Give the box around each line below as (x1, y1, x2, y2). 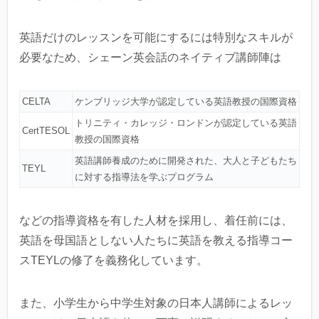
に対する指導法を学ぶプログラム (75, 172, 214, 183)
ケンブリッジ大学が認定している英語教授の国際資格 (75, 96, 297, 108)
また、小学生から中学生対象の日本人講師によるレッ (19, 297, 293, 310)
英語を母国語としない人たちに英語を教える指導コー (19, 234, 293, 247)
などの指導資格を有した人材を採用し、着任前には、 (19, 214, 293, 227)
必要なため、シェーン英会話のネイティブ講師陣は (19, 51, 281, 64)
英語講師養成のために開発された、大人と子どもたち (75, 155, 297, 167)
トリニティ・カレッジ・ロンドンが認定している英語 (75, 117, 297, 129)
